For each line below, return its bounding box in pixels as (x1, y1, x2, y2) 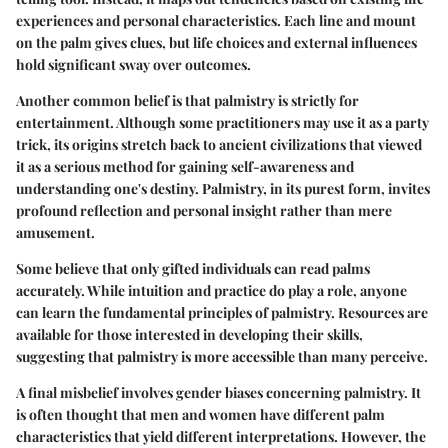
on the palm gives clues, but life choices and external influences (16, 32, 417, 52)
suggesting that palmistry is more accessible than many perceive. (16, 346, 428, 366)
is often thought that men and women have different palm (16, 404, 385, 424)
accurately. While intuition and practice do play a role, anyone (16, 280, 407, 300)
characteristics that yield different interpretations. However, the (16, 426, 426, 446)
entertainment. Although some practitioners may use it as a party (16, 112, 429, 132)
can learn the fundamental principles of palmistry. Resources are (16, 302, 428, 322)
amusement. (16, 222, 95, 242)
